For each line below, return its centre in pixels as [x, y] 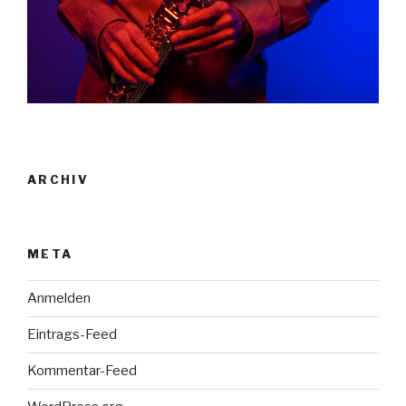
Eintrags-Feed [72, 335]
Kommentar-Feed [82, 371]
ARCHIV [58, 179]
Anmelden [59, 299]
